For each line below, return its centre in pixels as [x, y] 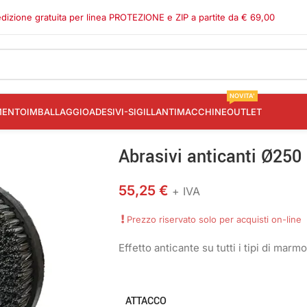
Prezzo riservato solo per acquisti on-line [214, 219]
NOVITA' [242, 96]
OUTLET [244, 112]
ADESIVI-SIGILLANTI [133, 112]
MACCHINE [202, 112]
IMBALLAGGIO [58, 112]
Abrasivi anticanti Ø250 [210, 157]
